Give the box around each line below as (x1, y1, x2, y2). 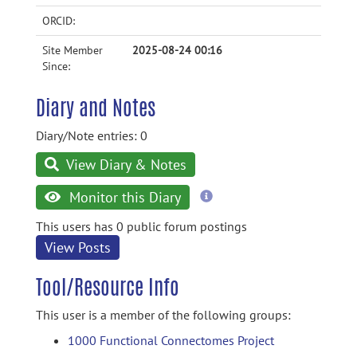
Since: (42, 59, 70, 73)
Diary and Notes (36, 92, 155, 123)
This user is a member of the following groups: (36, 307, 291, 323)
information (211, 202, 276, 218)
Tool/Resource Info (36, 272, 179, 302)
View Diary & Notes (63, 155, 187, 174)
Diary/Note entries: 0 (36, 127, 147, 143)
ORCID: (42, 14, 75, 28)
